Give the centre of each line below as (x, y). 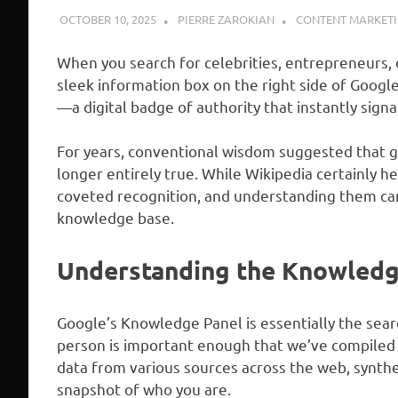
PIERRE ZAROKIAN (226, 19)
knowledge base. (115, 218)
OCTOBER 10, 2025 (107, 19)
